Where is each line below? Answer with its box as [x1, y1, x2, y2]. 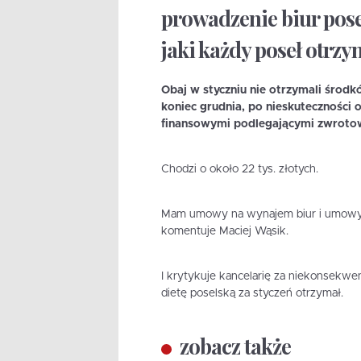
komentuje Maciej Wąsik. [160, 226, 288, 238]
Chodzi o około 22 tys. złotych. [160, 164, 318, 176]
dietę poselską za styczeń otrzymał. [160, 288, 343, 300]
